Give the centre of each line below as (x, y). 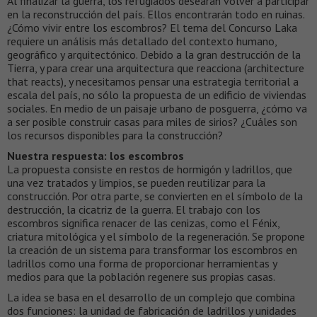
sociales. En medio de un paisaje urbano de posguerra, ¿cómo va (157, 109)
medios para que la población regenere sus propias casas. (141, 277)
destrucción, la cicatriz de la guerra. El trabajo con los (134, 210)
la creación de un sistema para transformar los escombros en (152, 250)
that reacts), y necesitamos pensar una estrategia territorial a (153, 82)
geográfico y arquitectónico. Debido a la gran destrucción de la (154, 55)
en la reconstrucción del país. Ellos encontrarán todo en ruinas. (156, 15)
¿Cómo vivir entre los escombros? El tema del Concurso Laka (152, 28)
